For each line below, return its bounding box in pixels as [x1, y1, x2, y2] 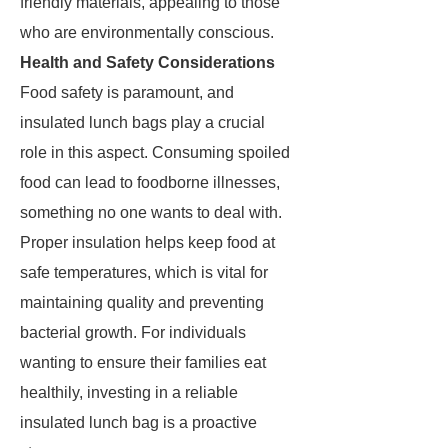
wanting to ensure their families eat [20, 354, 266, 371]
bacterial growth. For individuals [20, 324, 246, 341]
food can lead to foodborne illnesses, [20, 174, 280, 191]
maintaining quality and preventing [20, 294, 264, 311]
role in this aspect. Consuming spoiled [20, 144, 290, 161]
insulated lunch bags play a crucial [20, 114, 265, 131]
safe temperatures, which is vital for [20, 264, 268, 281]
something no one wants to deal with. [20, 204, 282, 221]
